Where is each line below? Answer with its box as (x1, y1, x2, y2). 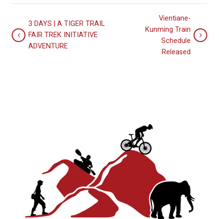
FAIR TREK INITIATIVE (28, 31, 98, 40)
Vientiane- (159, 14, 191, 22)
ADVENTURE (28, 42, 68, 51)
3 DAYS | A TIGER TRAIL (28, 20, 105, 28)
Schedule (161, 36, 191, 45)
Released (162, 47, 191, 56)
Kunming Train (145, 25, 191, 34)
